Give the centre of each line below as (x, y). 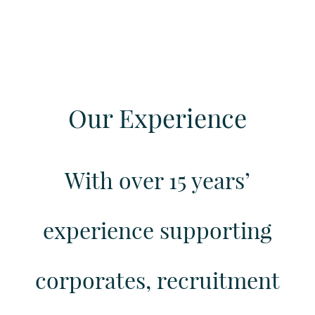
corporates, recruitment (157, 279)
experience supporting (157, 230)
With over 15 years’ (157, 180)
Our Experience (157, 117)
